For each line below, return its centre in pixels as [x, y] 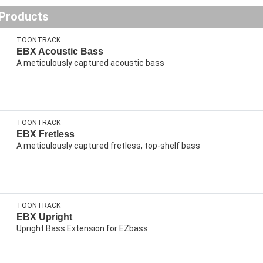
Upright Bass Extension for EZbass [82, 229]
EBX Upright [44, 217]
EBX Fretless [45, 134]
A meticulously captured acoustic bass [90, 63]
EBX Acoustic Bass [60, 52]
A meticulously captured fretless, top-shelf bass [108, 146]
